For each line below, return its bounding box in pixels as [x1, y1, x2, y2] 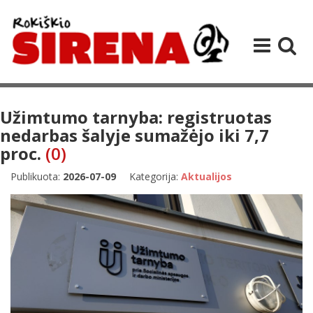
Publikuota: [10, 169, 63, 183]
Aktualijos [181, 169, 232, 183]
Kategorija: [129, 169, 181, 183]
